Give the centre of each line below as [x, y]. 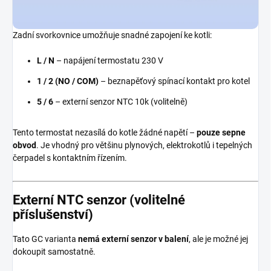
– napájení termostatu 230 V [109, 60]
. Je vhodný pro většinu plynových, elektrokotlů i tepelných [144, 145]
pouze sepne [221, 132]
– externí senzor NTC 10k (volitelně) [120, 101]
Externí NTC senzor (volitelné [99, 200]
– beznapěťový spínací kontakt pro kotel [174, 81]
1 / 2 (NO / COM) [68, 81]
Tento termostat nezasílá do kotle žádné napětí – [105, 132]
